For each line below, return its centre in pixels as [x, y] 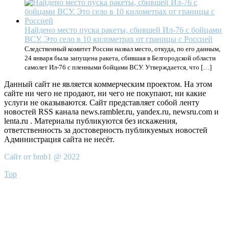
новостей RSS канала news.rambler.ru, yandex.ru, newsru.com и [111, 112]
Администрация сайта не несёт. [59, 139]
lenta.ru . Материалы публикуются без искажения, [91, 121]
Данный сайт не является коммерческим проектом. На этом [108, 84]
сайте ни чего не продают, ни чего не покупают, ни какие [105, 93]
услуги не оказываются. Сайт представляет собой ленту [102, 102]
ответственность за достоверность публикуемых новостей [106, 130]
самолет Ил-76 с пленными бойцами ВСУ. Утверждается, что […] [118, 67]
